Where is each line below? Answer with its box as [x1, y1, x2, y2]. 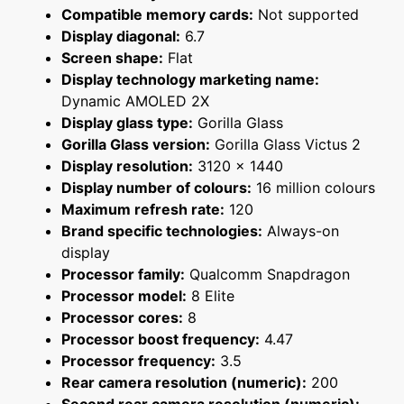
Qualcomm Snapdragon [185, 265, 350, 284]
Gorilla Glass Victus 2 [210, 135, 361, 154]
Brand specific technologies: [61, 222, 262, 241]
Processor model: [61, 287, 187, 306]
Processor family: [61, 265, 185, 284]
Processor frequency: [61, 352, 216, 371]
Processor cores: [61, 308, 183, 327]
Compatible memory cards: [61, 5, 253, 24]
